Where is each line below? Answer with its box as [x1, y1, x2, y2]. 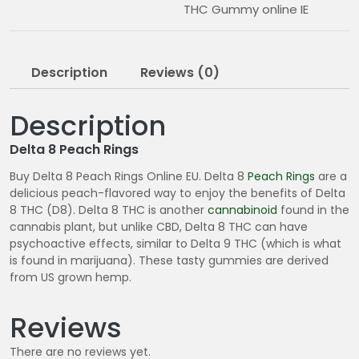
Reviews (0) [140, 63, 220, 83]
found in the [277, 202, 349, 219]
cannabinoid [208, 202, 277, 219]
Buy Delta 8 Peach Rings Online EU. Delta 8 [10, 168, 248, 185]
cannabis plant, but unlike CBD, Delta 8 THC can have [10, 219, 308, 236]
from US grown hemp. [10, 269, 131, 286]
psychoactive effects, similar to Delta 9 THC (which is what [10, 236, 341, 252]
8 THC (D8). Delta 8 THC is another [10, 202, 208, 219]
